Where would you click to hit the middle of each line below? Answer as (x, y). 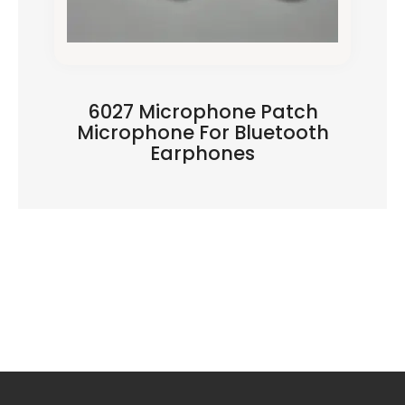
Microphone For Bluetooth (202, 132)
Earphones (202, 153)
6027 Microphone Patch (202, 112)
